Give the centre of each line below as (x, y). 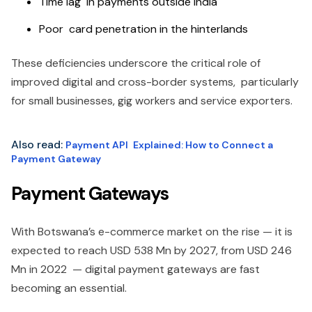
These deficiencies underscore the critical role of (136, 63)
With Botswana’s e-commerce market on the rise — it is (152, 232)
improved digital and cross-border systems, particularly (155, 82)
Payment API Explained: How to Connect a (169, 145)
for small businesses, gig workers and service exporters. (152, 101)
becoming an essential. (69, 288)
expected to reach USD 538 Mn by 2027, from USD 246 (151, 250)
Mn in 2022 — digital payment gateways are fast (135, 269)
